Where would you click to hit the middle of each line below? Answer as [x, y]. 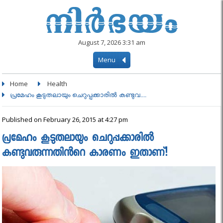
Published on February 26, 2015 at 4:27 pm [65, 119]
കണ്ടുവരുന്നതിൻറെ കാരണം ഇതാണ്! [85, 154]
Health [57, 84]
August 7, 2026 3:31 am [111, 42]
